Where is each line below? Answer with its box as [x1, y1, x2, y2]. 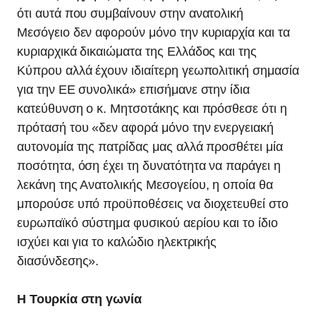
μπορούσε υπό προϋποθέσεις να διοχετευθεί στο [17, 197, 288, 211]
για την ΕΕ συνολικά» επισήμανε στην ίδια [17, 83, 250, 97]
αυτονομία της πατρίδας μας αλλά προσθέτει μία [17, 140, 283, 154]
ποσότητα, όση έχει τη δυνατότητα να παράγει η [17, 159, 281, 173]
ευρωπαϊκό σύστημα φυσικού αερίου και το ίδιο [17, 216, 278, 230]
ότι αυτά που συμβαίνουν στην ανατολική [17, 6, 244, 20]
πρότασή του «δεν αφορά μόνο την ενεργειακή [17, 121, 274, 135]
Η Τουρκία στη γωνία [17, 292, 142, 306]
